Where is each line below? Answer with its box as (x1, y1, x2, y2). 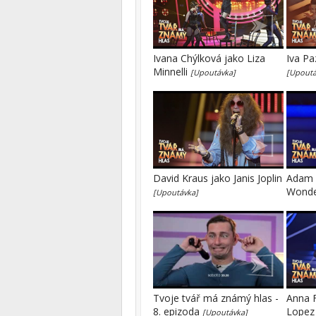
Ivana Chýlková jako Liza (153, 51, 265, 65)
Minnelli (153, 65, 190, 78)
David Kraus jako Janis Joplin (153, 171, 282, 185)
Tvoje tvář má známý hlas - (153, 291, 279, 305)
